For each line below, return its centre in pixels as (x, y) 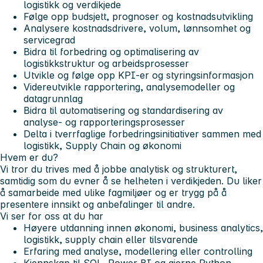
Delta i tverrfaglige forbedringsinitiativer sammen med (142, 134)
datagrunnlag (53, 98)
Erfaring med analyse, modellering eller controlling (138, 251)
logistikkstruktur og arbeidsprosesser (106, 63)
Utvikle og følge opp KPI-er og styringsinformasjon (139, 75)
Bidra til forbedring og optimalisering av (111, 51)
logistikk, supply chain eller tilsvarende (111, 239)
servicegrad (49, 40)
